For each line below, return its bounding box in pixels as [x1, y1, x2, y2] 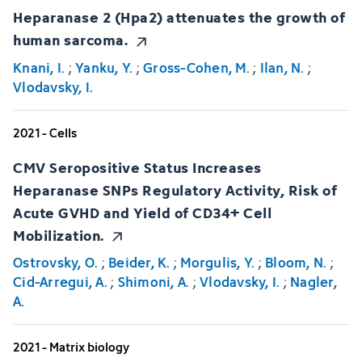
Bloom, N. [265, 252, 327, 274]
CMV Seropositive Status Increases [13, 154, 262, 179]
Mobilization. [13, 222, 104, 246]
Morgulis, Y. [180, 252, 255, 274]
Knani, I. [13, 57, 65, 78]
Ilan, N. [259, 57, 305, 78]
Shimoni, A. [117, 271, 190, 293]
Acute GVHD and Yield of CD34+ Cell [13, 200, 271, 224]
